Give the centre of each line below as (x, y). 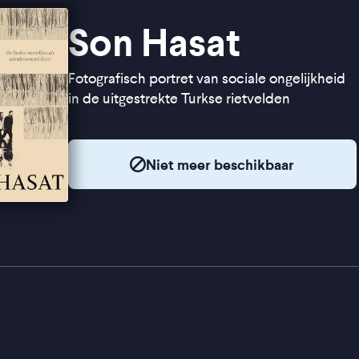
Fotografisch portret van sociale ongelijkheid (206, 79)
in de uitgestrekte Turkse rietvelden (179, 99)
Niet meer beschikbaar (220, 164)
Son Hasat (154, 43)
